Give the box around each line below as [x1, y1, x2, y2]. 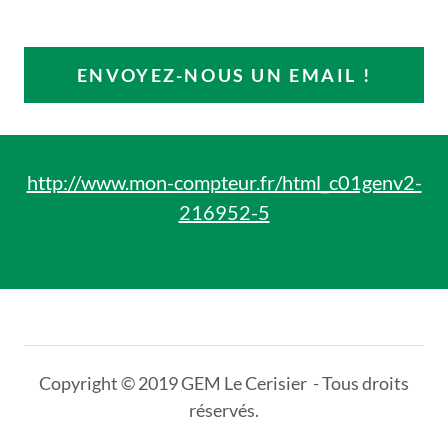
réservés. [189, 399, 259, 422]
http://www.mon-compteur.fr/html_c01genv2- [26, 170, 422, 195]
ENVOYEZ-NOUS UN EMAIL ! [76, 64, 372, 87]
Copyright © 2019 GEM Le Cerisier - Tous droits [39, 372, 409, 395]
